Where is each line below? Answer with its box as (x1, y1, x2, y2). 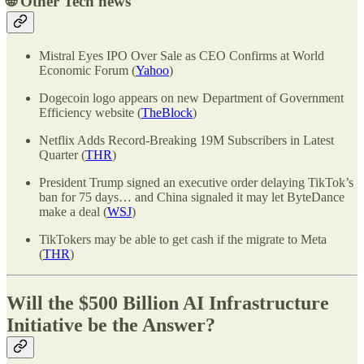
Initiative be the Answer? (6, 314, 215, 336)
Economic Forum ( (39, 63, 136, 77)
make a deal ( (39, 204, 107, 219)
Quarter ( (39, 147, 85, 162)
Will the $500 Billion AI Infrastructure (6, 292, 329, 314)
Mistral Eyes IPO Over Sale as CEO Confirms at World (39, 48, 324, 63)
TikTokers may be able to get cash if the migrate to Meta (39, 232, 327, 246)
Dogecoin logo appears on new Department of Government (39, 90, 344, 105)
